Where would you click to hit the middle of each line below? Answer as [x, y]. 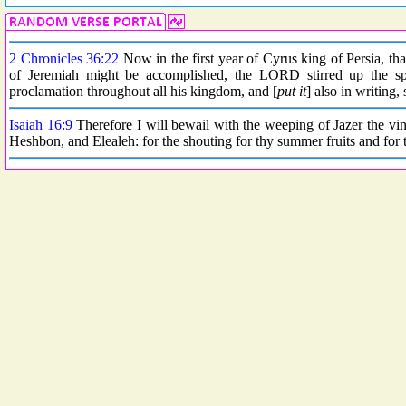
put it [292, 91]
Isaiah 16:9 [41, 125]
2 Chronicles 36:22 [64, 58]
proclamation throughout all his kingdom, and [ [143, 91]
